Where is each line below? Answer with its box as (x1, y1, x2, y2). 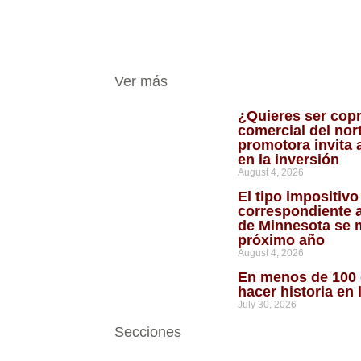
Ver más (114, 73, 168, 89)
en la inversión (237, 151, 343, 168)
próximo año (237, 232, 329, 248)
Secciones (114, 324, 181, 340)
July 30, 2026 (237, 299, 297, 310)
